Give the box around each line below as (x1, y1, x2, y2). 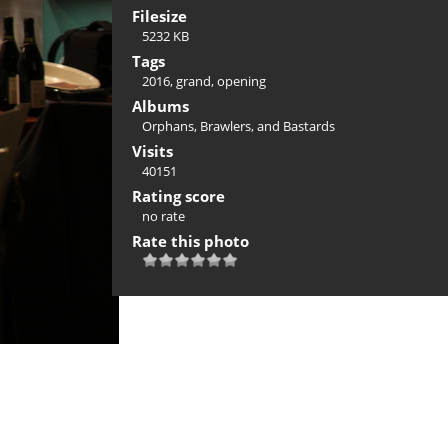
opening (217, 72, 266, 90)
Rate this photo (132, 231, 249, 251)
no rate (142, 207, 185, 225)
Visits (132, 141, 173, 161)
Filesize (132, 6, 187, 26)
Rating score (132, 186, 225, 206)
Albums (132, 96, 189, 116)
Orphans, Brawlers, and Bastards (142, 117, 335, 135)
